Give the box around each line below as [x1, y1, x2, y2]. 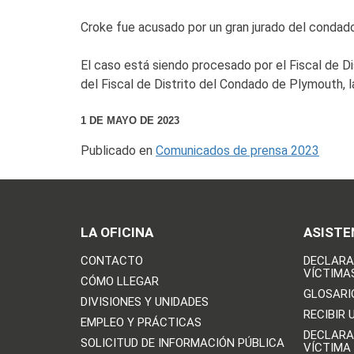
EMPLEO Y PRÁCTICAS [81, 315, 201, 330]
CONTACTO [81, 254, 143, 269]
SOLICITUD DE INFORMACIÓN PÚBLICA [81, 336, 284, 351]
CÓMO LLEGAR [81, 274, 159, 289]
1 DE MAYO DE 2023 [81, 115, 179, 126]
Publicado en [81, 143, 156, 159]
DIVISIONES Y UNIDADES [81, 295, 209, 310]
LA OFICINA [81, 224, 153, 241]
